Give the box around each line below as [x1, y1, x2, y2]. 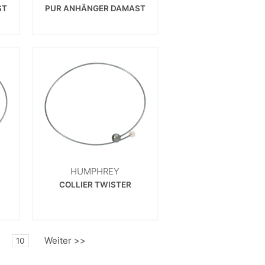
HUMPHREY [70, 165, 120, 177]
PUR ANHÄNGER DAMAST [44, 3, 146, 13]
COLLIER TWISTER [59, 179, 131, 189]
